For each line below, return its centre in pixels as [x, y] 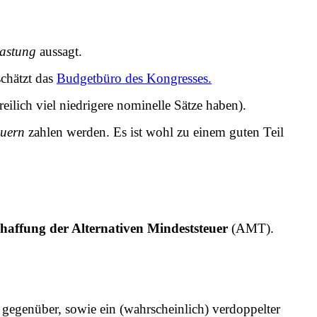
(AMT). [251, 228]
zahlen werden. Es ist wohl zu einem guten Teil [156, 132]
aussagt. [59, 51]
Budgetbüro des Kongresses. [134, 78]
